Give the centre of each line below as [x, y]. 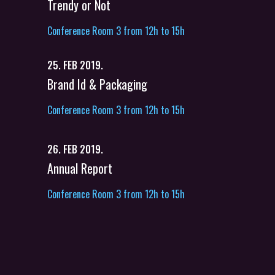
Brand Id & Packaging [97, 84]
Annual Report [80, 168]
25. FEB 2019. [75, 65]
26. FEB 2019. [75, 149]
